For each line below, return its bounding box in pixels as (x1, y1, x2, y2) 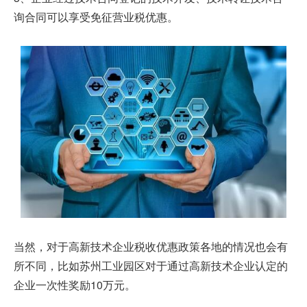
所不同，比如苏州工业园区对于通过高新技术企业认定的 (14, 258, 288, 274)
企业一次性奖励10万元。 (14, 277, 136, 293)
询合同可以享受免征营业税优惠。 (14, 9, 178, 25)
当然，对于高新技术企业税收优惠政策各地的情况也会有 (14, 238, 288, 255)
